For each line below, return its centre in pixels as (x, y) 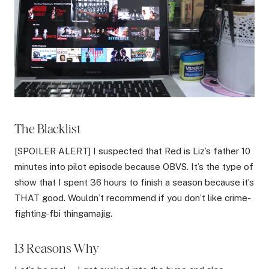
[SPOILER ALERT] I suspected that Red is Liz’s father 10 (132, 151)
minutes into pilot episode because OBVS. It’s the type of (134, 166)
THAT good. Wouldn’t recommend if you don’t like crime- (133, 198)
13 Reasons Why (57, 248)
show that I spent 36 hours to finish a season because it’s (134, 182)
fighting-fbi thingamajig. (63, 213)
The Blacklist (47, 129)
